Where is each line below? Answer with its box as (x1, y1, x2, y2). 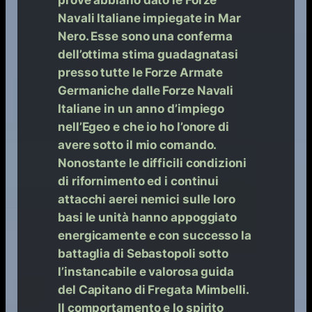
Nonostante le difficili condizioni (58, 155, 247, 170)
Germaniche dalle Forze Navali (58, 83, 234, 97)
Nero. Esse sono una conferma (58, 29, 233, 43)
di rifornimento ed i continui (58, 173, 219, 188)
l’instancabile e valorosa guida (58, 264, 234, 279)
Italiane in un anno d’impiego (58, 101, 225, 116)
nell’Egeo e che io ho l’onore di (58, 119, 229, 134)
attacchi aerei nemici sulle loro (58, 192, 235, 206)
